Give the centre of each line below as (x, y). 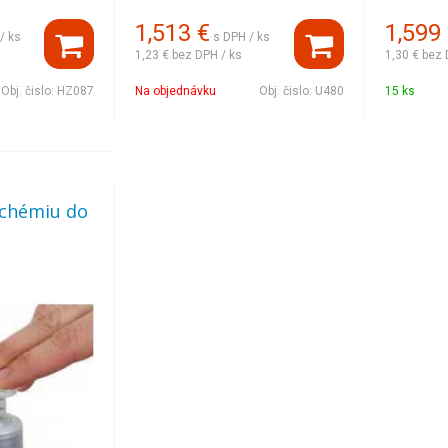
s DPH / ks (242, 36)
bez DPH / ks (207, 54)
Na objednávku (176, 91)
